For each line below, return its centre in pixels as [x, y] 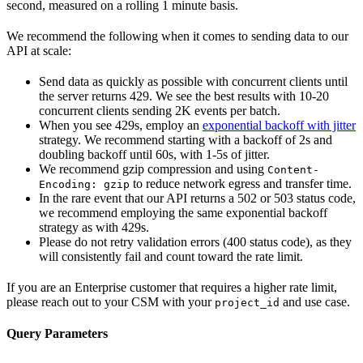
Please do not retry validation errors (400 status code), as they [195, 241]
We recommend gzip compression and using [153, 169]
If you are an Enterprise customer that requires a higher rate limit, [172, 287]
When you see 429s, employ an [121, 125]
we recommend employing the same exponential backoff [183, 212]
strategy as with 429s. [94, 227]
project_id [247, 302]
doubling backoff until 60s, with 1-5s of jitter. [154, 154]
